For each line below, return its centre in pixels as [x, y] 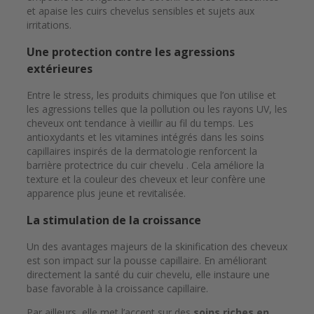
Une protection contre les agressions [131, 52]
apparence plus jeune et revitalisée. [106, 193]
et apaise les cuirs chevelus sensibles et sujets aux [141, 11]
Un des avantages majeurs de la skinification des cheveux [157, 247]
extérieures [60, 69]
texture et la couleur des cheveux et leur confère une [146, 179]
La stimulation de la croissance [114, 220]
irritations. [50, 25]
